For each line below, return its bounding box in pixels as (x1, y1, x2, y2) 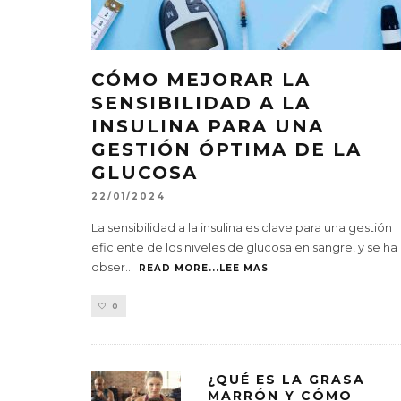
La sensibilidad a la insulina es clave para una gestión (91, 221, 392, 235)
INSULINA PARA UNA (91, 115, 324, 137)
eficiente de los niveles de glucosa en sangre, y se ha (91, 241, 397, 255)
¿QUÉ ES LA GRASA (208, 371, 365, 388)
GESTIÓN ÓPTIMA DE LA (91, 139, 362, 160)
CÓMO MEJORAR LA (91, 69, 311, 90)
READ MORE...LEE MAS (139, 262, 269, 275)
